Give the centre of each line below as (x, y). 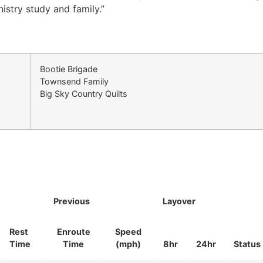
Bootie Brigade (69, 69)
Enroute (73, 231)
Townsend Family (74, 81)
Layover (179, 201)
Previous (72, 201)
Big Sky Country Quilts (84, 93)
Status (247, 244)
